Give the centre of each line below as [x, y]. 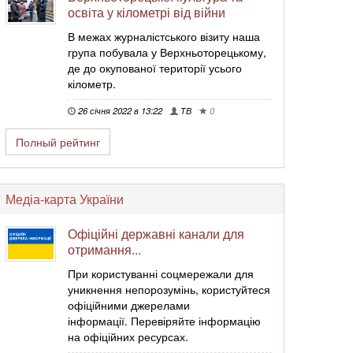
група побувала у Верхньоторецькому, [167, 52]
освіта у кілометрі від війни [147, 12]
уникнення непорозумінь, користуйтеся [169, 289]
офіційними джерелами [129, 305]
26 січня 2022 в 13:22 [119, 110]
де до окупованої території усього [155, 68]
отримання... [104, 249]
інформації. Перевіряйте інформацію [164, 321]
